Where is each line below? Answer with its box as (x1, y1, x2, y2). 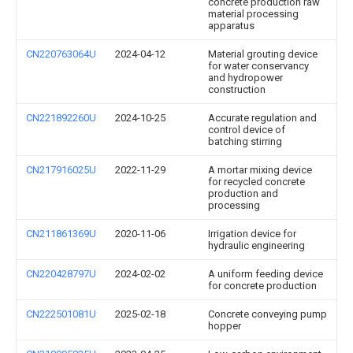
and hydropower (208, 72, 283, 84)
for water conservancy (208, 60, 309, 72)
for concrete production (208, 280, 317, 292)
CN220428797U (26, 268, 96, 280)
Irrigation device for (208, 228, 296, 240)
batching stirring (208, 136, 282, 147)
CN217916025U (26, 164, 96, 176)
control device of (208, 124, 285, 136)
